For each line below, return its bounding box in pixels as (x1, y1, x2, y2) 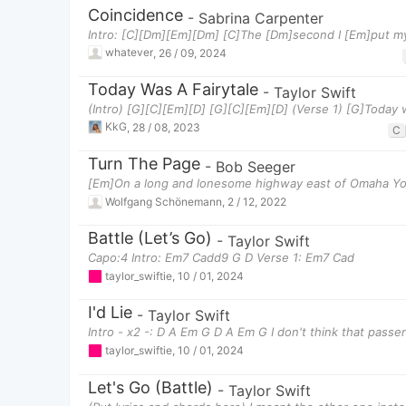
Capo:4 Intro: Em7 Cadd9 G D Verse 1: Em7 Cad (88, 250, 354, 266)
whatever (105, 45, 153, 60)
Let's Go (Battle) (88, 377, 213, 397)
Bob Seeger (216, 157, 295, 176)
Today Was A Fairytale (88, 79, 258, 99)
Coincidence (88, 5, 183, 24)
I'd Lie (88, 303, 132, 323)
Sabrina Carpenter (198, 8, 324, 27)
